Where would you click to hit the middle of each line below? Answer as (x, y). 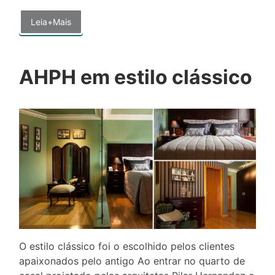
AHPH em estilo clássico (136, 77)
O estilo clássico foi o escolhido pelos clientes (127, 246)
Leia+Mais (51, 21)
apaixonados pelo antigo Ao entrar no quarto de (132, 261)
